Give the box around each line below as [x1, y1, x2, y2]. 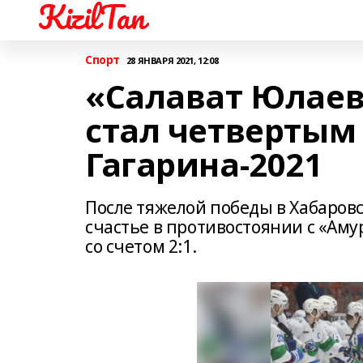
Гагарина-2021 [85, 142, 322, 186]
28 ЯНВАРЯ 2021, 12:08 [126, 53, 219, 66]
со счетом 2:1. [85, 235, 197, 258]
